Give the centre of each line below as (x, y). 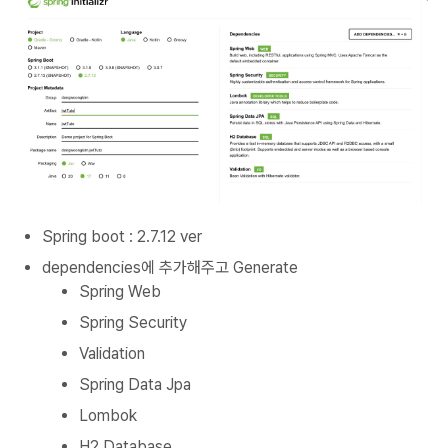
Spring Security (133, 322)
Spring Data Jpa (135, 384)
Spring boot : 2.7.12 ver (122, 236)
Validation (112, 353)
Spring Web (120, 291)
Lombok (108, 415)
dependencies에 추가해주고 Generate (170, 267)
